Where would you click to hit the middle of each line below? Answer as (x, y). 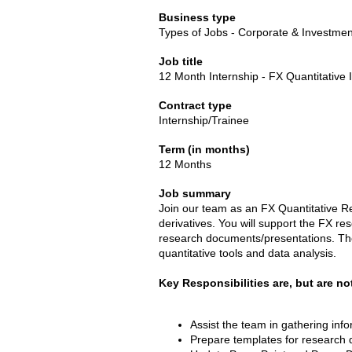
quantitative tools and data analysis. (247, 253)
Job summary (195, 193)
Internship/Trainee (204, 120)
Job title (181, 61)
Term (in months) (204, 149)
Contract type (195, 105)
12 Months (185, 164)
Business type (197, 17)
